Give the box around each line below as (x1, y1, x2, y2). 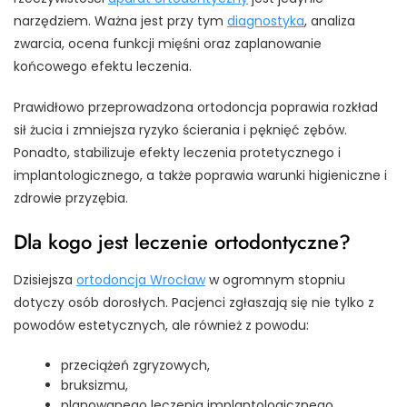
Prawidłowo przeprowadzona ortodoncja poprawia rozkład (14, 97, 378, 116)
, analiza (304, 11, 355, 30)
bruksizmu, (61, 375, 129, 394)
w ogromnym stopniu (205, 270, 345, 289)
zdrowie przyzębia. (14, 188, 128, 207)
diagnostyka (227, 11, 304, 30)
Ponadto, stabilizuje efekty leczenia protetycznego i (14, 143, 341, 162)
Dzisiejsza (14, 270, 76, 289)
